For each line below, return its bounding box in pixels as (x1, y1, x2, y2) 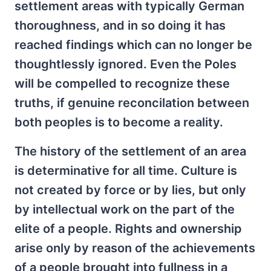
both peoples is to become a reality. (15, 115, 223, 130)
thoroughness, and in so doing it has (15, 18, 226, 33)
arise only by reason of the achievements (15, 241, 255, 256)
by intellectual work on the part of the (15, 202, 235, 217)
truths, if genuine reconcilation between (15, 96, 249, 111)
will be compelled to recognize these (15, 76, 230, 91)
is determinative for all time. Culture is (15, 163, 237, 178)
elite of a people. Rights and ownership (15, 221, 242, 237)
